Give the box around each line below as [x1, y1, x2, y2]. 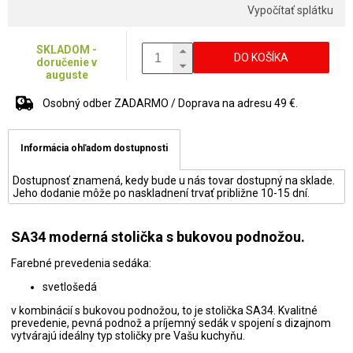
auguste [45, 69, 88, 81]
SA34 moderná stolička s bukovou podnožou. [11, 228, 305, 245]
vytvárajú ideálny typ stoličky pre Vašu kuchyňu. [11, 329, 247, 342]
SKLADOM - [36, 43, 98, 56]
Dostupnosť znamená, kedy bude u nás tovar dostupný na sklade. [13, 174, 335, 187]
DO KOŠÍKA [234, 51, 289, 64]
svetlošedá [43, 280, 97, 293]
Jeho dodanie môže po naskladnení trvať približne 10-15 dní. [13, 187, 310, 199]
